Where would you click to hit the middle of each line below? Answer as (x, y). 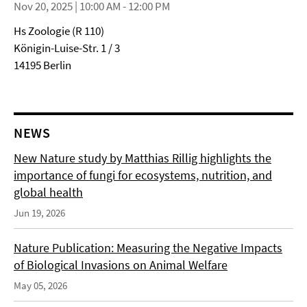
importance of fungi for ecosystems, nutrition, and (143, 175)
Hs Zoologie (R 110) (59, 31)
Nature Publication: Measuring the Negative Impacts (148, 248)
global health (48, 192)
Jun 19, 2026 (39, 213)
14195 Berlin (42, 65)
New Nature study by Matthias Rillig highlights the (143, 158)
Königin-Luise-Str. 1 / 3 (67, 48)
